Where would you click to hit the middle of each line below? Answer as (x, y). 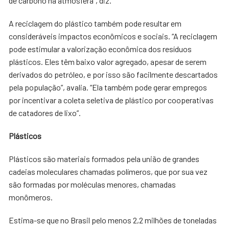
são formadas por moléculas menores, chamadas (93, 184)
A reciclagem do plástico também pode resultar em (95, 23)
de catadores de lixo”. (45, 113)
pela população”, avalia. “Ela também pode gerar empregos (108, 87)
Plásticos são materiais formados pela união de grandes (104, 159)
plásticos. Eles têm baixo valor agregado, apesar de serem (108, 62)
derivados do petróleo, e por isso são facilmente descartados (113, 74)
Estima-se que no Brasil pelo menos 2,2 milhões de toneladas (113, 220)
